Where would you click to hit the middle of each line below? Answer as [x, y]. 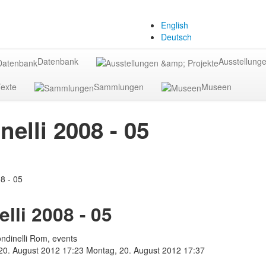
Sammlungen [119, 86]
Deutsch [177, 37]
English [175, 25]
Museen [216, 86]
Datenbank [58, 61]
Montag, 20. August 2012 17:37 [145, 250]
